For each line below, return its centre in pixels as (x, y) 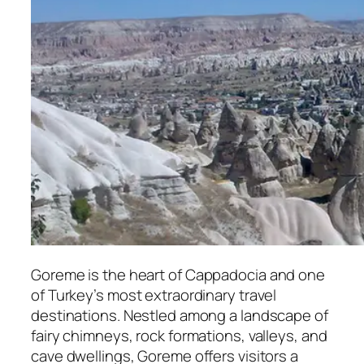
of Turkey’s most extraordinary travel (154, 295)
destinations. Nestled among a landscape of (180, 316)
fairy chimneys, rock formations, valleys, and (179, 336)
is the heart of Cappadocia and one (205, 275)
